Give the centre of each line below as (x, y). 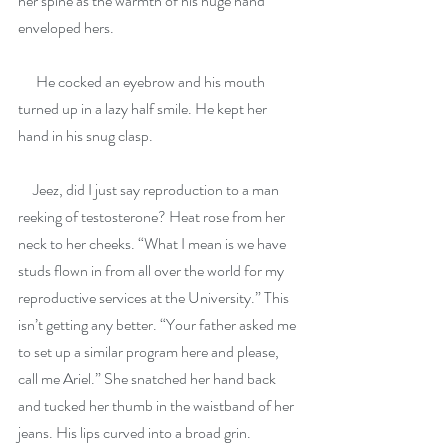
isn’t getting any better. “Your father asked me (158, 325)
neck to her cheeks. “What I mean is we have (153, 244)
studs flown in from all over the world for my (152, 271)
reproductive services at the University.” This (155, 298)
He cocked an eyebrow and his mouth (143, 82)
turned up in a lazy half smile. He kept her (144, 109)
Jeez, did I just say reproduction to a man (150, 190)
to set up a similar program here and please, (150, 352)
